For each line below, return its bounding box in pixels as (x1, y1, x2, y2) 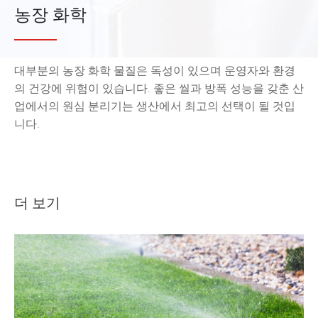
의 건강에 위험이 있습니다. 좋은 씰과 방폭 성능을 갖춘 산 (14, 81, 304, 95)
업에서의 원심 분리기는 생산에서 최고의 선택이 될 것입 (14, 99, 295, 113)
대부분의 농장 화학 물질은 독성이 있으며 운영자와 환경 (14, 63, 295, 77)
